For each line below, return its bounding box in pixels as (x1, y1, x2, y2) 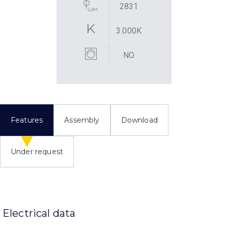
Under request (11, 147, 64, 156)
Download (121, 115, 158, 125)
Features (11, 115, 43, 125)
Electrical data (3, 207, 76, 219)
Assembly (64, 115, 100, 125)
